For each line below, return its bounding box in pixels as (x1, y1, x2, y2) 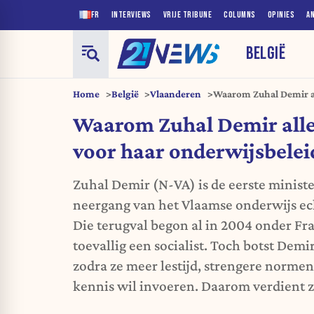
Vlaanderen (150, 88, 201, 100)
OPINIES (267, 9, 294, 20)
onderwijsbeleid (212, 102, 285, 114)
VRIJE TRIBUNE (163, 9, 212, 20)
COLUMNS (224, 9, 256, 20)
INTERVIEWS (111, 9, 151, 20)
